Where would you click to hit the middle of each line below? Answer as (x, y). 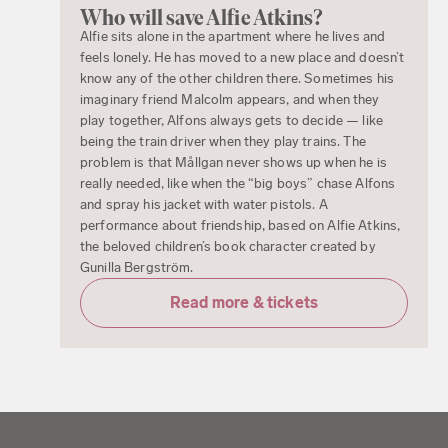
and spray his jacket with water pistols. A (204, 204)
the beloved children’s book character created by (228, 246)
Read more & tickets (244, 302)
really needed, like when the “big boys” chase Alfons (238, 183)
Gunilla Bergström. (137, 267)
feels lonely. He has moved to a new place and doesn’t (242, 57)
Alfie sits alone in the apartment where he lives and (233, 36)
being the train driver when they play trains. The (223, 141)
